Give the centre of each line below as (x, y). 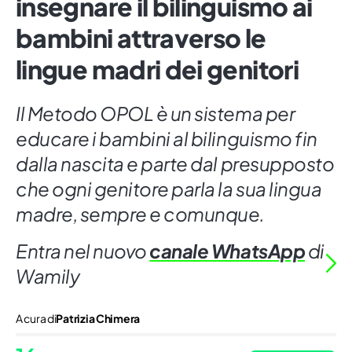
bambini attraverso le (141, 38)
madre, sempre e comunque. (140, 214)
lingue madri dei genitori (157, 70)
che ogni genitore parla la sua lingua (169, 189)
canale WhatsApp (227, 251)
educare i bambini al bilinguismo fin (167, 139)
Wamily (48, 276)
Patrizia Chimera (98, 319)
